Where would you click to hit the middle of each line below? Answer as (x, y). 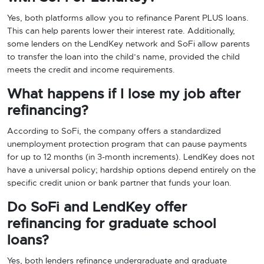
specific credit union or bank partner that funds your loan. (119, 183)
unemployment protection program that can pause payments (127, 144)
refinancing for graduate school (112, 224)
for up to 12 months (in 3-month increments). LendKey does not (131, 157)
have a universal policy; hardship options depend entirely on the (131, 170)
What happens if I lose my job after (124, 94)
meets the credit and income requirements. (91, 70)
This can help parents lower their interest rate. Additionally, (121, 31)
